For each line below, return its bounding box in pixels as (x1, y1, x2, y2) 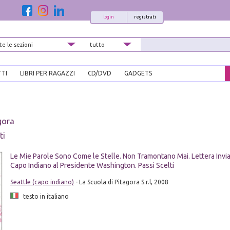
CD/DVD (88, 70, 111, 77)
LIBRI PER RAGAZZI (20, 70, 75, 77)
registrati (133, 14, 156, 20)
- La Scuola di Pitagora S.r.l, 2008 (73, 179, 168, 186)
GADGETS (124, 70, 152, 77)
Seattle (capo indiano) (10, 179, 74, 186)
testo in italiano (18, 193, 69, 200)
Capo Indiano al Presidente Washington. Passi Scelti (10, 161, 174, 170)
